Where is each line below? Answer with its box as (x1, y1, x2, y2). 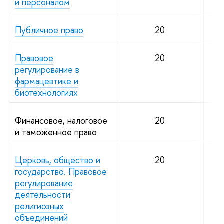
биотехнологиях (15, 86, 78, 99)
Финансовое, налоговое (15, 114, 107, 127)
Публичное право (15, 23, 83, 36)
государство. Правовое (15, 165, 107, 178)
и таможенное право (15, 125, 97, 138)
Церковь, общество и (15, 153, 100, 166)
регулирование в (15, 63, 79, 76)
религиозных (15, 199, 64, 212)
